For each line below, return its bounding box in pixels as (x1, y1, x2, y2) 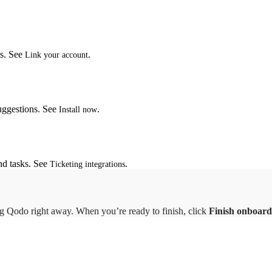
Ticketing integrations (50, 160, 125, 169)
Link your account (25, 50, 88, 60)
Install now (59, 105, 97, 115)
